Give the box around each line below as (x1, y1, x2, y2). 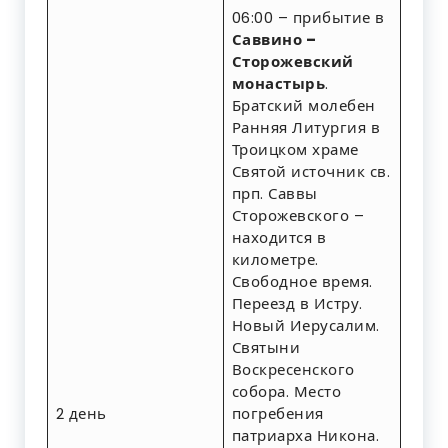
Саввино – (231, 29, 316, 51)
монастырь (231, 73, 325, 95)
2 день (55, 403, 116, 425)
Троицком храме (231, 139, 359, 161)
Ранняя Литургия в (231, 117, 380, 139)
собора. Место (231, 381, 341, 403)
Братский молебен (231, 95, 376, 117)
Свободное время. (231, 271, 373, 293)
